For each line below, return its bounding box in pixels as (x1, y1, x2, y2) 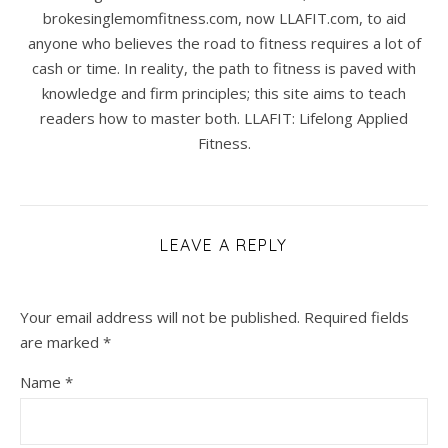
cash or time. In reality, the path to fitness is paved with (32, 58, 416, 79)
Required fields (304, 307, 409, 328)
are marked (20, 332, 103, 353)
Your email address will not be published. (20, 307, 300, 328)
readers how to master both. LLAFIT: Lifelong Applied (40, 108, 408, 129)
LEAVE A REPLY (160, 235, 288, 256)
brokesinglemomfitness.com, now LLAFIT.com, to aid (42, 8, 406, 29)
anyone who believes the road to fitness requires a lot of (27, 33, 421, 54)
